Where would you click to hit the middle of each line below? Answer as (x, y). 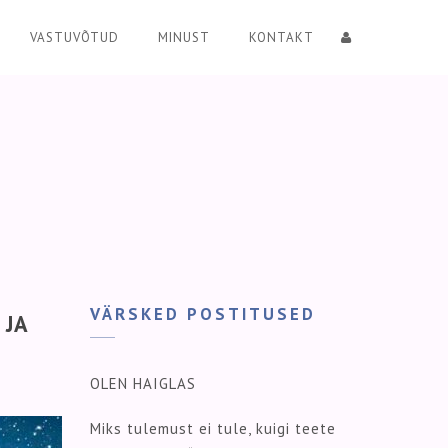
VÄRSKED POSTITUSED (203, 313)
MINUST (184, 37)
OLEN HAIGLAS (143, 384)
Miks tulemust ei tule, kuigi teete (213, 429)
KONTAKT (281, 37)
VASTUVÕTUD (74, 37)
